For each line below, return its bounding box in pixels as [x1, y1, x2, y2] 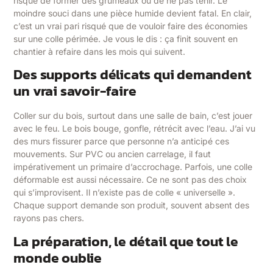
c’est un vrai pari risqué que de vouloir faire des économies [13, 20, 248, 31]
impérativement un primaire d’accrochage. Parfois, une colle [13, 161, 253, 172]
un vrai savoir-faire [13, 80, 136, 102]
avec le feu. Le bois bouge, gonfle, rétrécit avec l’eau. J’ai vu [13, 123, 256, 134]
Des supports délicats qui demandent [13, 64, 252, 85]
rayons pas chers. [13, 213, 85, 224]
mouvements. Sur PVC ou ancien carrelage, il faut [13, 149, 211, 160]
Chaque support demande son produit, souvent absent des [13, 200, 250, 211]
